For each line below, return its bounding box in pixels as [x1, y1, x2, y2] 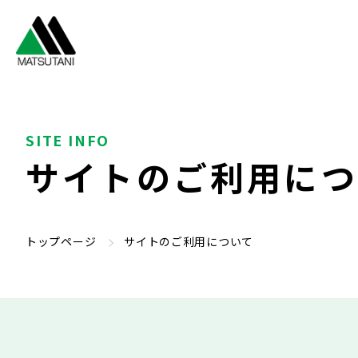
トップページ [26, 233, 97, 249]
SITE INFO [26, 129, 110, 150]
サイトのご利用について [124, 233, 253, 249]
